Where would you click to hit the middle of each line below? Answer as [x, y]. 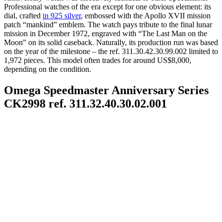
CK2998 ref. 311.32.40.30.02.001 [85, 104]
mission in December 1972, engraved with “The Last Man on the [106, 34]
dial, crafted [23, 16]
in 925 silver [62, 16]
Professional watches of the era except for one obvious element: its [108, 7]
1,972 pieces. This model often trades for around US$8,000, [98, 60]
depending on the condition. [48, 69]
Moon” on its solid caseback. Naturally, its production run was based [111, 43]
